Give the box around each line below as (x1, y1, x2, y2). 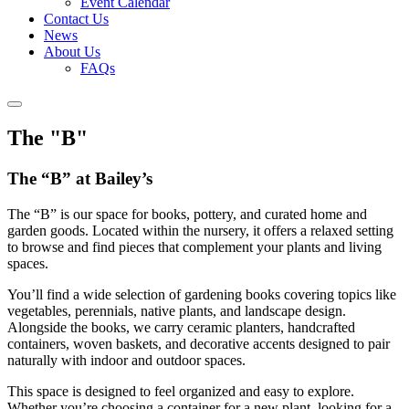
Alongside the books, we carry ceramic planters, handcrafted (7, 319, 355, 335)
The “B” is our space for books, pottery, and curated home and (7, 205, 367, 222)
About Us (44, 44, 100, 59)
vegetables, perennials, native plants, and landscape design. (7, 302, 346, 319)
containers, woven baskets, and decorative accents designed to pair (7, 335, 390, 351)
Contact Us (44, 11, 109, 26)
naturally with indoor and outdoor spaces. (7, 351, 246, 368)
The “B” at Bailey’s (7, 168, 152, 188)
